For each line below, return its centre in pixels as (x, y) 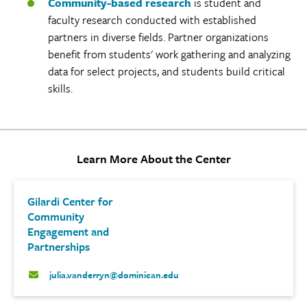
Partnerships (59, 246)
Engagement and (68, 231)
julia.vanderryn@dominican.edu (114, 274)
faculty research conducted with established (152, 20)
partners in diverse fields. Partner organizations (158, 37)
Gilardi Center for (70, 201)
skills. (60, 88)
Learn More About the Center (153, 158)
